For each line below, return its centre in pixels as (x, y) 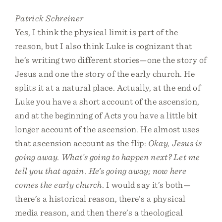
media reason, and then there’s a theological (99, 212)
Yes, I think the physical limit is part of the (97, 32)
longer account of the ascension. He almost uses (107, 129)
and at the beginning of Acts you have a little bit (106, 115)
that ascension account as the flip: (82, 143)
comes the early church (58, 185)
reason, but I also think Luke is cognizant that (104, 46)
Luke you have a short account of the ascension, (107, 101)
